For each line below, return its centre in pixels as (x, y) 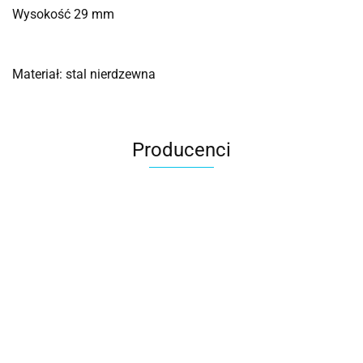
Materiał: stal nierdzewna (84, 75)
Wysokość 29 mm (63, 15)
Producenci (181, 150)
